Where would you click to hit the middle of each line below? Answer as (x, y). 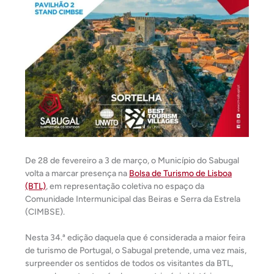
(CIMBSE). (45, 212)
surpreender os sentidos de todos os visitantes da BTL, (129, 263)
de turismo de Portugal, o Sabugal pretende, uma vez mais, (136, 250)
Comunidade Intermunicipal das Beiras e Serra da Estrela (133, 199)
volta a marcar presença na (77, 173)
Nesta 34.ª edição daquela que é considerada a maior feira (135, 238)
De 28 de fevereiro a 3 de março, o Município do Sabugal (132, 161)
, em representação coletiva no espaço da (125, 186)
